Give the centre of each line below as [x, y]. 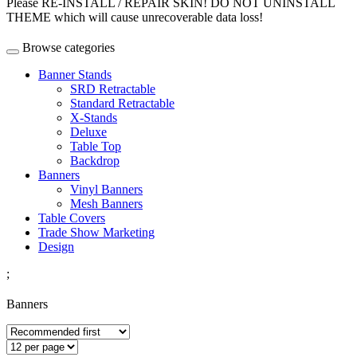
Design [56, 246]
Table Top [96, 146]
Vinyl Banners [106, 189]
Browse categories [69, 47]
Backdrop [95, 160]
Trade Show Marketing [96, 232]
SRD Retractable [113, 88]
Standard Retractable [122, 103]
